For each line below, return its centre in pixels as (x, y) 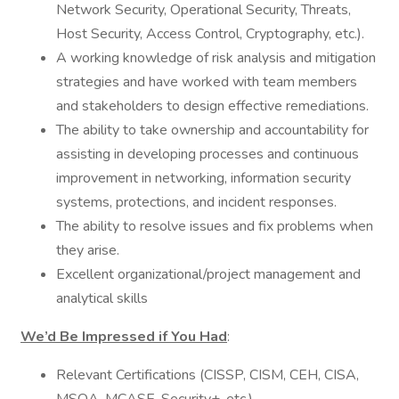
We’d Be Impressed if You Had (124, 337)
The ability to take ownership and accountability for (212, 130)
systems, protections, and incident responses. (196, 202)
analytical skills (102, 298)
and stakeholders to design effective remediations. (212, 106)
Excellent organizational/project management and (208, 274)
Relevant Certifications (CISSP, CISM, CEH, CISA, (208, 375)
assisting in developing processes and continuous (208, 154)
